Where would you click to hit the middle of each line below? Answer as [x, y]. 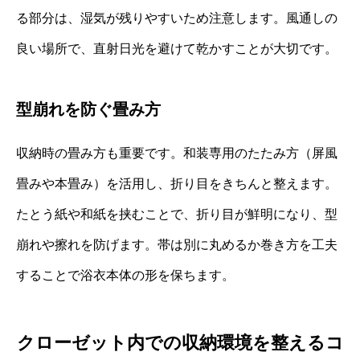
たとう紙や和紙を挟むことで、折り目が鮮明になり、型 [177, 214]
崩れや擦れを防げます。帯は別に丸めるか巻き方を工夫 [177, 244]
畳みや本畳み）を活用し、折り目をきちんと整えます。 [177, 183]
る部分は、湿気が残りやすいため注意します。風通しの [177, 18]
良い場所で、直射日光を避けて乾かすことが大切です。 [177, 48]
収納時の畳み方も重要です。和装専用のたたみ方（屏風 [177, 153]
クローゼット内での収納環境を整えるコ [180, 343]
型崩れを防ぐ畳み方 [88, 109]
